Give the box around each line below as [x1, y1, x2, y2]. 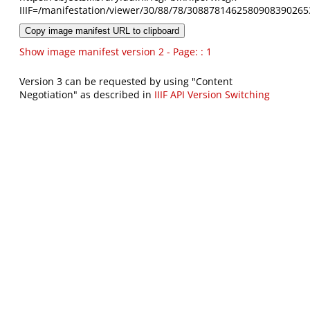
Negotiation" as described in [19, 88, 154, 102]
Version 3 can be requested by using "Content [19, 75, 232, 89]
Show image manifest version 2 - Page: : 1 [19, 45, 212, 59]
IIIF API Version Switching [154, 88, 270, 102]
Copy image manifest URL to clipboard [25, 26, 179, 37]
